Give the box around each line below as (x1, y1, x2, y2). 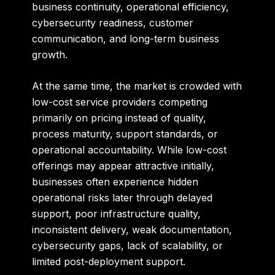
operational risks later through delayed (32, 192, 213, 204)
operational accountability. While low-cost (32, 144, 227, 157)
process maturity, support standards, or (32, 128, 219, 141)
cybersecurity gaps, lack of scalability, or (32, 239, 223, 252)
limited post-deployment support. (32, 255, 186, 268)
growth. (32, 48, 68, 61)
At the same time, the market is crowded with (32, 80, 242, 93)
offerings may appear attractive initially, (32, 160, 215, 172)
